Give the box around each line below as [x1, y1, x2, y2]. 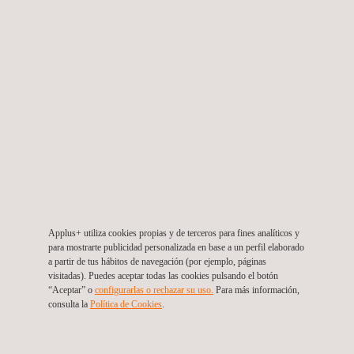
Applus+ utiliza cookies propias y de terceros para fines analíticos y [47, 227, 299, 239]
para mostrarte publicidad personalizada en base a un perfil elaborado [47, 241, 304, 253]
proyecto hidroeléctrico [13, 9, 165, 28]
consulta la [47, 298, 90, 310]
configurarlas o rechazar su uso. [94, 284, 213, 296]
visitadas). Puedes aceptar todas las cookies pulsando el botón [47, 269, 278, 281]
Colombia [13, 42, 62, 56]
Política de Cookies [89, 298, 162, 310]
